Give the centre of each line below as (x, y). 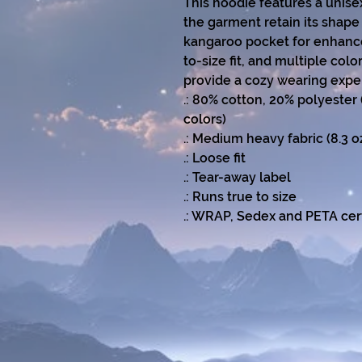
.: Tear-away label (237, 177)
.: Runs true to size (240, 197)
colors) (205, 119)
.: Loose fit (215, 158)
